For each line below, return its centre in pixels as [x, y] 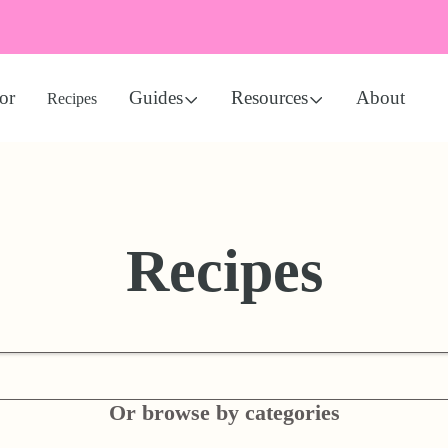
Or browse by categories [224, 412]
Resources [269, 97]
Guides [155, 97]
